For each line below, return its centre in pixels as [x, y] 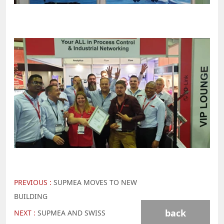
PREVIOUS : [34, 182]
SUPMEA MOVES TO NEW [95, 182]
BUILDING [31, 196]
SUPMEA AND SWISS [71, 213]
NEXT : [26, 213]
